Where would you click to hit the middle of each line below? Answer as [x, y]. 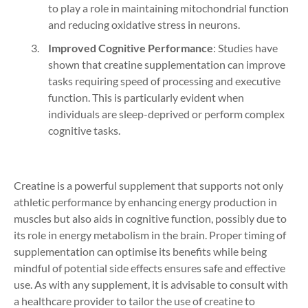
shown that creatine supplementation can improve [167, 64]
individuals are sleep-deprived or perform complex [166, 113]
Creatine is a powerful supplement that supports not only [148, 185]
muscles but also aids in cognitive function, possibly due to [150, 218]
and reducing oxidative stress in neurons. [144, 24]
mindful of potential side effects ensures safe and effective [150, 267]
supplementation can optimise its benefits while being [140, 251]
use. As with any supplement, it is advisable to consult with [151, 284]
